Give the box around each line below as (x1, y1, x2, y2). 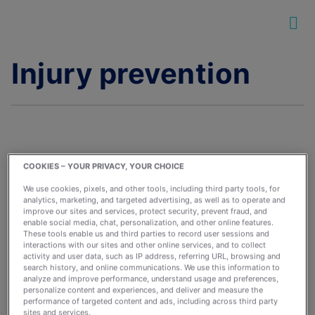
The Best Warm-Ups (11, 172, 164, 190)
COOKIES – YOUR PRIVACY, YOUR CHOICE (23, 161, 185, 172)
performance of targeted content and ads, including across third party (23, 296, 278, 307)
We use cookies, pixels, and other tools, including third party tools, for (23, 184, 281, 194)
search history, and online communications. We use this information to (23, 262, 281, 273)
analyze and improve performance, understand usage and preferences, (23, 274, 279, 284)
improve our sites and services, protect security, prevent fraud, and (23, 206, 268, 217)
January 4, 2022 (11, 232, 95, 245)
